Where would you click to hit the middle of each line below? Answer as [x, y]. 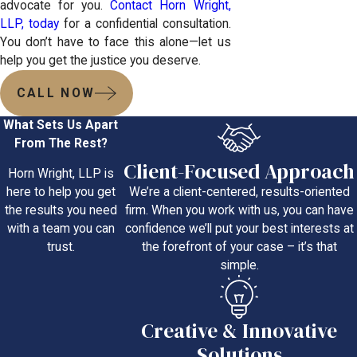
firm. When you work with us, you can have [239, 211]
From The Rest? [61, 143]
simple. [239, 266]
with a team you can [61, 229]
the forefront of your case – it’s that [239, 247]
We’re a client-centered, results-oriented [239, 192]
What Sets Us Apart [61, 125]
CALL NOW [56, 94]
